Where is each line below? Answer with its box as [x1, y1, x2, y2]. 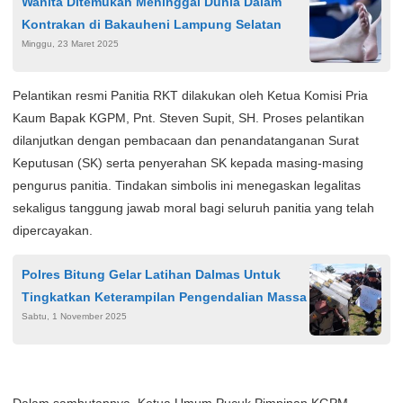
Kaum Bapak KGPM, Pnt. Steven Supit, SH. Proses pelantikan [13, 111, 364, 126]
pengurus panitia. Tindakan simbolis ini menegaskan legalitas [13, 178, 361, 193]
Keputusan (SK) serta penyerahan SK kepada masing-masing [13, 156, 363, 171]
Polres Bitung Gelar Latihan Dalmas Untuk [22, 267, 281, 282]
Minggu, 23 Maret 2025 [22, 39, 119, 49]
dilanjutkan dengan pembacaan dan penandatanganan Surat [13, 133, 359, 148]
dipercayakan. [13, 223, 93, 238]
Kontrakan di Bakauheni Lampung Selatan [22, 17, 282, 32]
